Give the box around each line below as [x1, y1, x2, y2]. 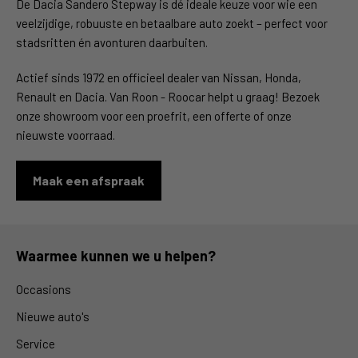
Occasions [16, 281, 71, 296]
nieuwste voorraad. [16, 127, 115, 142]
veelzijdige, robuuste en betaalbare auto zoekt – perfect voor [16, 15, 328, 30]
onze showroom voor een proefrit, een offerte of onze [16, 108, 292, 123]
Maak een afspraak [33, 172, 145, 188]
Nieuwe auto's [16, 308, 89, 324]
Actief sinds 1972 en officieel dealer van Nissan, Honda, [16, 70, 301, 85]
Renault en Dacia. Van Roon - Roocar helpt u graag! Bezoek [16, 89, 320, 104]
